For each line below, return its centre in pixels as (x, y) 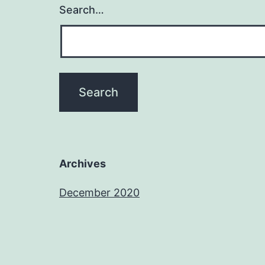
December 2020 (99, 192)
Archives (83, 163)
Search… (82, 9)
